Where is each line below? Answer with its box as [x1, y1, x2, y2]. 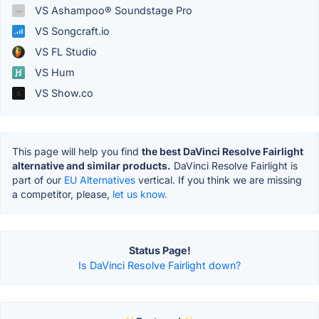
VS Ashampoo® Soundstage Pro [32, 4, 192, 17]
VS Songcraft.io [32, 25, 110, 38]
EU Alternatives [64, 174, 135, 187]
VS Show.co [32, 87, 93, 100]
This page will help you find [12, 145, 142, 158]
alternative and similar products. [12, 159, 171, 172]
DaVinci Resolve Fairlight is [171, 159, 298, 172]
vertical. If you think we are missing [135, 174, 302, 187]
